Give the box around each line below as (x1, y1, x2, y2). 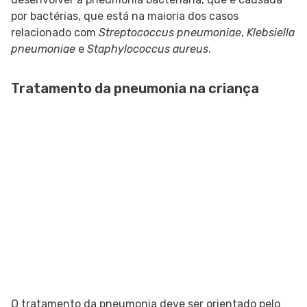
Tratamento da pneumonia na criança (11, 80, 259, 97)
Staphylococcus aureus (87, 42, 208, 56)
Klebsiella (247, 26, 295, 40)
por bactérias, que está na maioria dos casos (11, 10, 238, 23)
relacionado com (11, 26, 99, 40)
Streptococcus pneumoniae (99, 26, 241, 40)
